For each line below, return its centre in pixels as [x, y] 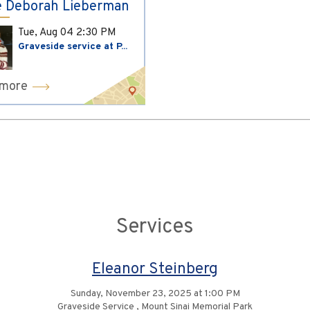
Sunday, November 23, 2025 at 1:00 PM [155, 294]
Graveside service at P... [73, 46]
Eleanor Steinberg [155, 270]
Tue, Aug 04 [47, 32]
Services [155, 227]
